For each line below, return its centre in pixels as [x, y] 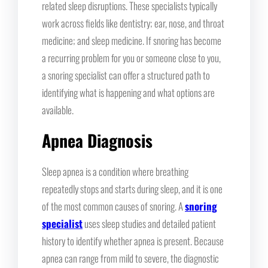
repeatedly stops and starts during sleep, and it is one [132, 188]
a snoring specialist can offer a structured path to [126, 75]
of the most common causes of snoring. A [113, 206]
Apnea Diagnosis [97, 140]
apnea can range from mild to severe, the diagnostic [130, 258]
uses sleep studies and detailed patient [149, 223]
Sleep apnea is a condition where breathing [115, 171]
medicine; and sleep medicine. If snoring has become [132, 40]
